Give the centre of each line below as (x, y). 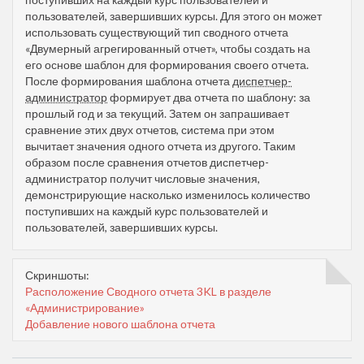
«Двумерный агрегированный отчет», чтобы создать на (168, 48)
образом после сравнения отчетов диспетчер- (147, 162)
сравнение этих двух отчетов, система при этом (150, 129)
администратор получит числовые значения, (143, 178)
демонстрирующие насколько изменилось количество (168, 194)
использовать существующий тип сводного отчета (157, 32)
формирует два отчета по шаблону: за (209, 97)
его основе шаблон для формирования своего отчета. (167, 64)
